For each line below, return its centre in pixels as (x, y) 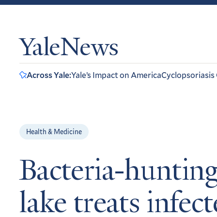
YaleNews (69, 49)
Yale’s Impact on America (116, 75)
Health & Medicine (54, 132)
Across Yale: (49, 75)
